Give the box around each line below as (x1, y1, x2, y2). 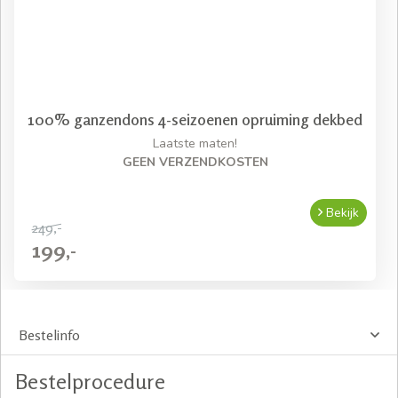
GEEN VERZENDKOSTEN (122, 153, 268, 171)
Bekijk (322, 203, 359, 221)
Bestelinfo (19, 325, 80, 344)
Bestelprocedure (15, 368, 165, 394)
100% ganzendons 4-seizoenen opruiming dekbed (28, 108, 362, 129)
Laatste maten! (153, 134, 237, 152)
